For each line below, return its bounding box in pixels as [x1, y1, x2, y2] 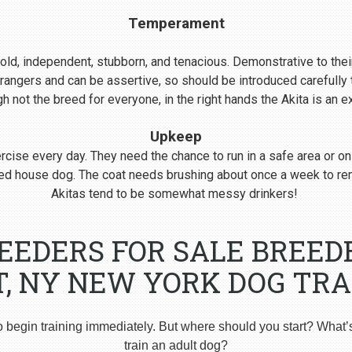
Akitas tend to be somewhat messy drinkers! [51, 186, 298, 201]
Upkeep [150, 128, 202, 145]
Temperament [127, 15, 225, 32]
